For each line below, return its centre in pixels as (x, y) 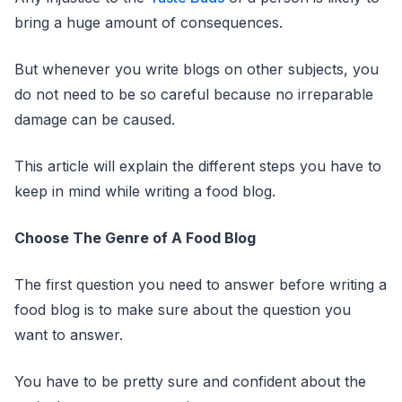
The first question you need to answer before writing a (201, 284)
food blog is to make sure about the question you (183, 310)
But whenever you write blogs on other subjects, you (197, 69)
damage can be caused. (95, 119)
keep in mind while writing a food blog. (145, 191)
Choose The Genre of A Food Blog (135, 238)
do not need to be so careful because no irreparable (194, 94)
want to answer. (69, 335)
